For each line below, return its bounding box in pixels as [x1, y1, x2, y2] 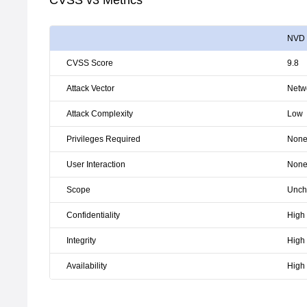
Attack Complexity [66, 109, 133, 119]
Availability [66, 261, 107, 271]
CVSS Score [66, 58, 113, 68]
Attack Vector [66, 84, 114, 93]
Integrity [66, 236, 96, 245]
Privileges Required [66, 134, 140, 144]
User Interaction [66, 160, 125, 169]
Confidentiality [66, 210, 120, 220]
